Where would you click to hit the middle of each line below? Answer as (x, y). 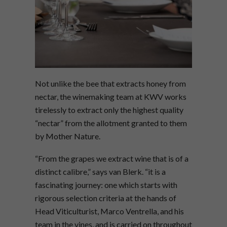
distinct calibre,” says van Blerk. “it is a (100, 172)
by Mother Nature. (68, 136)
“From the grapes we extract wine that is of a (112, 159)
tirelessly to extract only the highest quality (109, 110)
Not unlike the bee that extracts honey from (110, 84)
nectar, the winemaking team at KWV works (111, 97)
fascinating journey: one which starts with (106, 185)
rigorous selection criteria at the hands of (106, 198)
